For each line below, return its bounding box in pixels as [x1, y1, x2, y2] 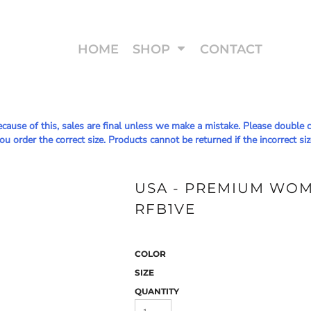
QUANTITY [135, 286, 179, 296]
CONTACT [199, 41, 262, 57]
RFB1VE [135, 201, 196, 217]
